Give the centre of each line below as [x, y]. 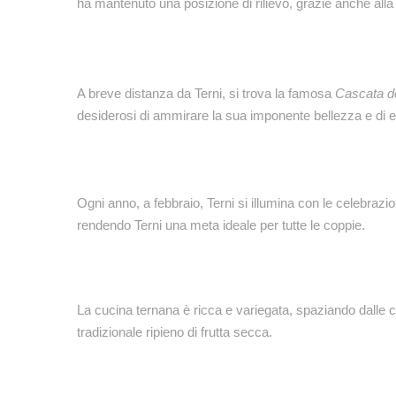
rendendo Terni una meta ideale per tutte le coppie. [221, 225]
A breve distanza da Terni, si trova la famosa [206, 93]
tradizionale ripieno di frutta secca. [175, 332]
